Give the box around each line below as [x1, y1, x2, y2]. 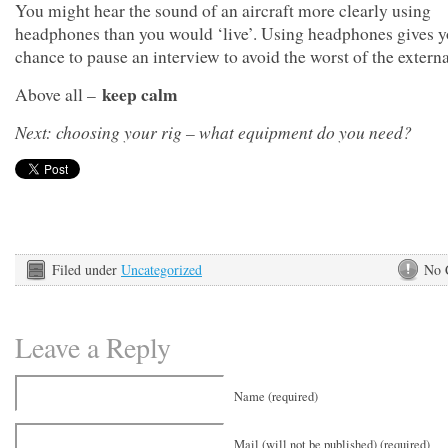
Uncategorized [121, 260, 202, 279]
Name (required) [234, 388, 318, 405]
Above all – [15, 83, 102, 106]
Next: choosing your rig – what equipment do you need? [15, 120, 418, 144]
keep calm [102, 82, 178, 107]
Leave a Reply [15, 328, 171, 366]
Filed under [52, 260, 121, 279]
